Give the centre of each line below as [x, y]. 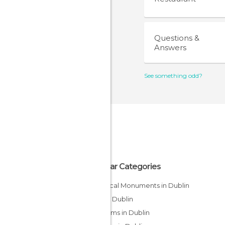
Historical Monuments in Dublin [142, 185]
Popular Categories [125, 166]
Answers [170, 47]
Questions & [177, 38]
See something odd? [173, 76]
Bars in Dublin [114, 199]
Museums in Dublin [122, 212]
